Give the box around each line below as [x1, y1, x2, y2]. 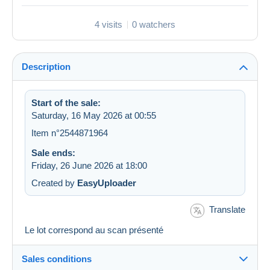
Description [22, 61, 71, 72]
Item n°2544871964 [31, 128, 108, 139]
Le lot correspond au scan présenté [25, 224, 163, 235]
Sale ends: [31, 148, 75, 159]
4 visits [95, 19, 122, 30]
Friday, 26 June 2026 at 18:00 [31, 160, 147, 171]
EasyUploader [77, 178, 136, 189]
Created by [31, 178, 77, 189]
